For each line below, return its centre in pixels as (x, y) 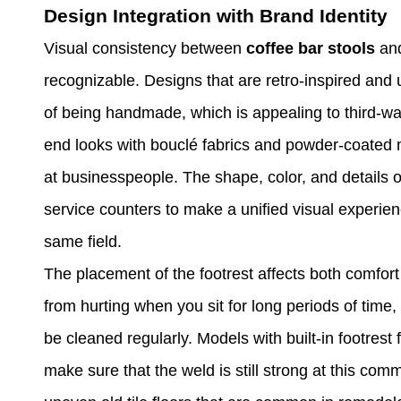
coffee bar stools (311, 48)
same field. (83, 241)
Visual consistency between (145, 48)
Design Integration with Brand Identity (216, 15)
